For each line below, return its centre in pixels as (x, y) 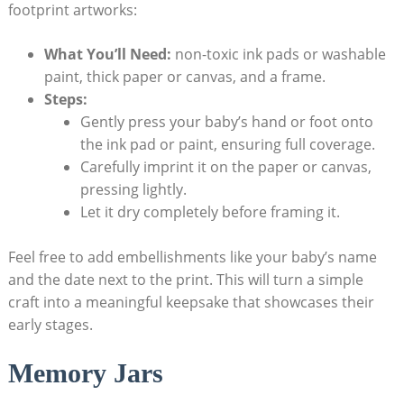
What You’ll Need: (107, 54)
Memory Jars (85, 372)
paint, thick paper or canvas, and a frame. (184, 76)
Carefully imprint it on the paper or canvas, (225, 166)
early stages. (50, 324)
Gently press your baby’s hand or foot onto (226, 121)
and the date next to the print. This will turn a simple (185, 279)
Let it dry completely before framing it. (210, 211)
